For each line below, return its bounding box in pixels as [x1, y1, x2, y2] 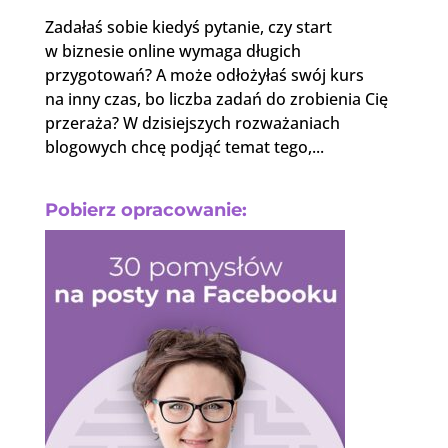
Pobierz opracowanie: [44, 199, 247, 222]
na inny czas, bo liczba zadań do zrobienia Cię [44, 88, 388, 111]
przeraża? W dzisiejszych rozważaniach [44, 112, 340, 135]
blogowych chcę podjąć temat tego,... [44, 136, 324, 159]
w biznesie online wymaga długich [44, 40, 301, 63]
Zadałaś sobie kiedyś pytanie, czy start [44, 16, 332, 39]
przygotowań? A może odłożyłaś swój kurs [44, 64, 364, 87]
